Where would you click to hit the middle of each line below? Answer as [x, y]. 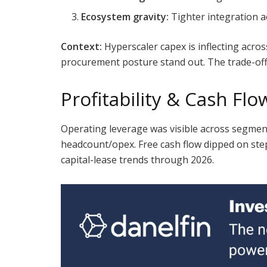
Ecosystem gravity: [125, 17]
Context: [81, 47]
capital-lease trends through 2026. [137, 159]
